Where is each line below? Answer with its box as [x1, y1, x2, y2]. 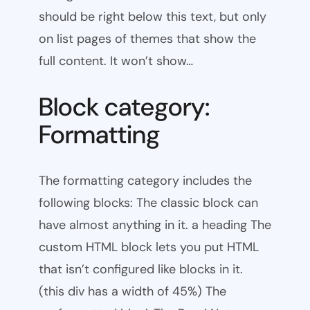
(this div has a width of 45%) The [39, 282, 226, 300]
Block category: [39, 90, 210, 123]
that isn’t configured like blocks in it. [39, 260, 243, 277]
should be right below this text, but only [39, 8, 266, 26]
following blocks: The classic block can [39, 194, 258, 211]
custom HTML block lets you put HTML [39, 238, 259, 255]
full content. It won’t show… [39, 53, 193, 70]
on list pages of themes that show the [39, 30, 256, 48]
